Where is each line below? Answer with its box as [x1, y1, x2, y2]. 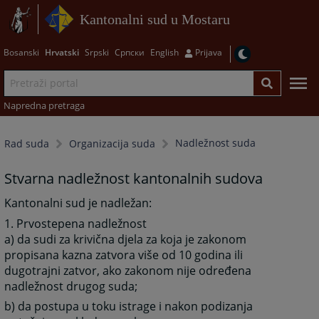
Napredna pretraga [3, 98, 85, 112]
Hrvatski [44, 46, 79, 58]
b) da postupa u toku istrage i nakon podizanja [4, 298, 253, 315]
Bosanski [3, 46, 39, 58]
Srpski [84, 46, 109, 58]
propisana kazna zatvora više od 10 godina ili [4, 246, 244, 263]
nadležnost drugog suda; [4, 278, 138, 294]
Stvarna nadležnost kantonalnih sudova [4, 168, 263, 188]
